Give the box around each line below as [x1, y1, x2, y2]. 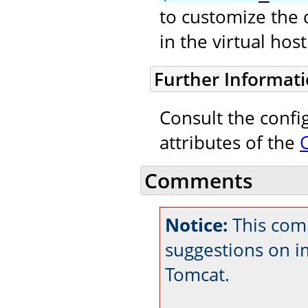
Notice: [165, 212, 228, 237]
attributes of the [159, 129, 300, 155]
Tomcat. [165, 261, 230, 287]
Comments [144, 166, 253, 195]
